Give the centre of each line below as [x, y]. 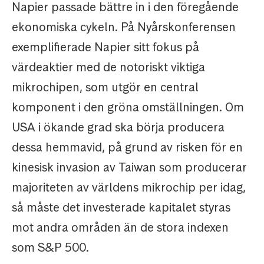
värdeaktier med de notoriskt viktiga [108, 67]
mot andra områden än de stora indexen [120, 228]
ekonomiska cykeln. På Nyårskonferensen [124, 27]
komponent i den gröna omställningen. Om [128, 108]
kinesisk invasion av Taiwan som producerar [129, 168]
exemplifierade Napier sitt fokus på [105, 47]
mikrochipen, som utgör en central [105, 88]
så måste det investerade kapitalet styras [121, 208]
